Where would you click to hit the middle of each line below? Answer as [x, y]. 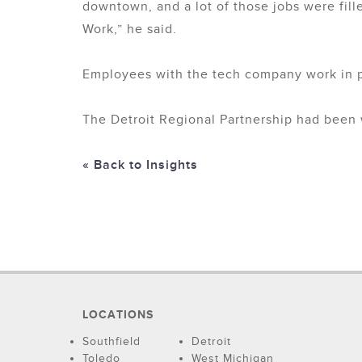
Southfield [112, 341]
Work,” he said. [130, 29]
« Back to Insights [140, 165]
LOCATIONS [118, 315]
